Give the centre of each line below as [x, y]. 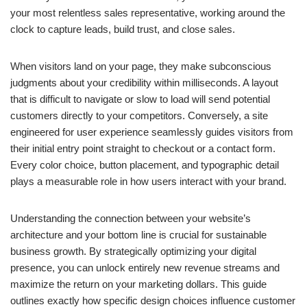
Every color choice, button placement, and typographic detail [145, 165]
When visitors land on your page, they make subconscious [141, 66]
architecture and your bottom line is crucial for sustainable [138, 235]
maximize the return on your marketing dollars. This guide [138, 284]
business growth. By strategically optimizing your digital [133, 251]
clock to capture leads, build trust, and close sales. [123, 29]
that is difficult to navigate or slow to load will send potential [140, 99]
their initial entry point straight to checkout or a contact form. [143, 148]
